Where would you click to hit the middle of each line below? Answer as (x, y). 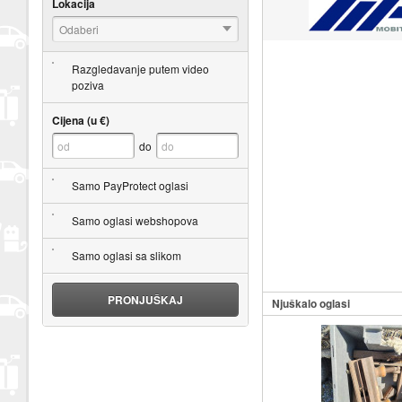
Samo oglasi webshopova (135, 220)
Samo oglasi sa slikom (126, 255)
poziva (87, 84)
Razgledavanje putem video (140, 68)
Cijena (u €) (80, 120)
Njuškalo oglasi (310, 303)
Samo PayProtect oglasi (130, 185)
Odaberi (79, 29)
